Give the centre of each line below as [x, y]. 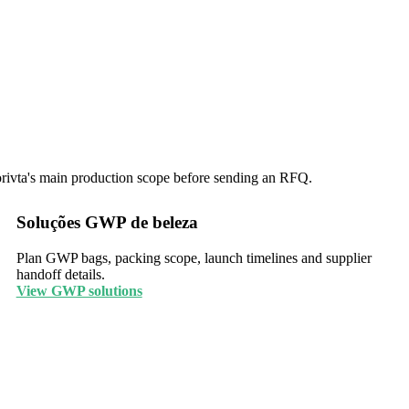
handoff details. [60, 274]
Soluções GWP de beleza [107, 222]
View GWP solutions [79, 290]
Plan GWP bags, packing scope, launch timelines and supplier [194, 257]
